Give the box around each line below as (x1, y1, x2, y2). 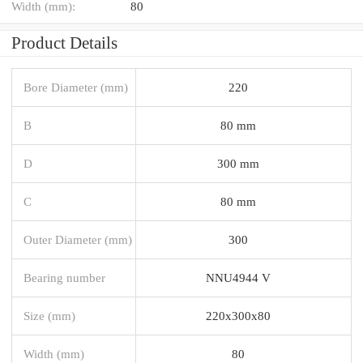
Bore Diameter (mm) (23, 79, 128, 94)
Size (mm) (23, 308, 75, 322)
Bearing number (23, 270, 105, 284)
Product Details (11, 32, 117, 53)
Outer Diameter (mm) (23, 232, 132, 246)
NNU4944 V (205, 270, 271, 284)
